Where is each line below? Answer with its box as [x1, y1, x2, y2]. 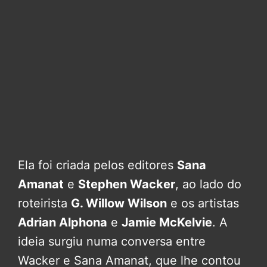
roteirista [18, 196, 71, 211]
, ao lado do [175, 177, 241, 192]
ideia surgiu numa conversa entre [18, 234, 206, 249]
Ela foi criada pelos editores [18, 158, 177, 173]
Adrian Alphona [18, 215, 107, 230]
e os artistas [167, 196, 239, 211]
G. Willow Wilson [71, 196, 167, 211]
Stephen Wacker [78, 177, 175, 192]
